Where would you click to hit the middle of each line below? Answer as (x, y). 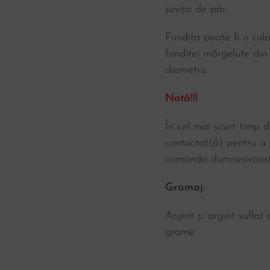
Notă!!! (181, 99)
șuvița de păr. (196, 9)
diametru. (187, 70)
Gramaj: (185, 188)
